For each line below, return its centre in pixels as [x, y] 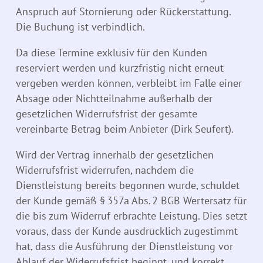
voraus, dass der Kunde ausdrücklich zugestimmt [127, 231]
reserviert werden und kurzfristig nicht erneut [120, 68]
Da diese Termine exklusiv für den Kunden [112, 53]
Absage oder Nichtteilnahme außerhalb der [114, 99]
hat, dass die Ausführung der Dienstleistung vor [124, 247]
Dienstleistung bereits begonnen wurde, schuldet [128, 186]
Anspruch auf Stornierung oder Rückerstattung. [123, 12]
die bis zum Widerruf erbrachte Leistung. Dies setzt [131, 216]
